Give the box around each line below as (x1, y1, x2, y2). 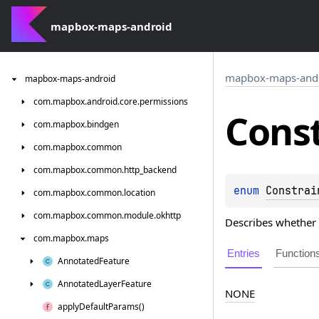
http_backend (124, 164, 177, 176)
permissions (140, 95, 188, 108)
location (124, 187, 155, 199)
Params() (108, 300, 145, 313)
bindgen (87, 118, 119, 130)
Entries (227, 246, 260, 259)
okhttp (156, 209, 181, 221)
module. (124, 209, 156, 221)
